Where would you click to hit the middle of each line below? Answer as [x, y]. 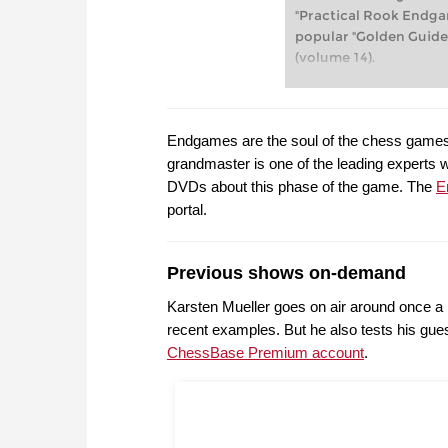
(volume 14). [334, 58]
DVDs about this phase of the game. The [301, 187]
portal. [187, 210]
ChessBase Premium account [265, 353]
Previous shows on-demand [286, 273]
